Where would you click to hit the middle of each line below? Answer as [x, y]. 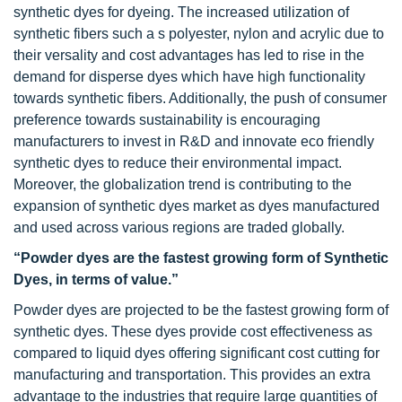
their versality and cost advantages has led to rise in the [189, 55]
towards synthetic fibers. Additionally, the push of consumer [200, 98]
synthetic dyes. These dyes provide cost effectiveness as [193, 332]
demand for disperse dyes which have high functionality [189, 77]
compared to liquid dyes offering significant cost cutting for [197, 353]
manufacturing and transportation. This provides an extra [192, 375]
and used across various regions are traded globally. [179, 227]
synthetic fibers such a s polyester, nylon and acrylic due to [199, 34]
